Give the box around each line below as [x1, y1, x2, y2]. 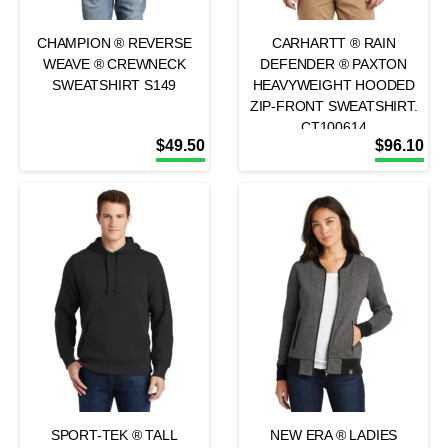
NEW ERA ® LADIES [270, 427, 398, 443]
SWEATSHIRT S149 [52, 77, 177, 93]
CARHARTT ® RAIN [271, 35, 396, 51]
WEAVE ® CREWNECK [42, 56, 186, 72]
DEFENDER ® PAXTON [260, 56, 408, 72]
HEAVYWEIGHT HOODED [252, 77, 415, 93]
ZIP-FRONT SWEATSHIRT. [249, 98, 418, 114]
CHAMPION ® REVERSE [37, 35, 192, 51]
